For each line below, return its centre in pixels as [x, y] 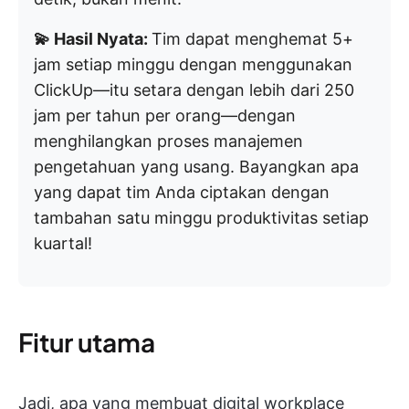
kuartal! [63, 243]
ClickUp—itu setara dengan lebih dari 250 [194, 90]
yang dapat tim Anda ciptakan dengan [182, 192]
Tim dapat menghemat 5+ [252, 39]
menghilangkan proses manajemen [168, 141]
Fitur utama [87, 342]
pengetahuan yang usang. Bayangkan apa [196, 167]
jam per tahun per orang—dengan [165, 115]
